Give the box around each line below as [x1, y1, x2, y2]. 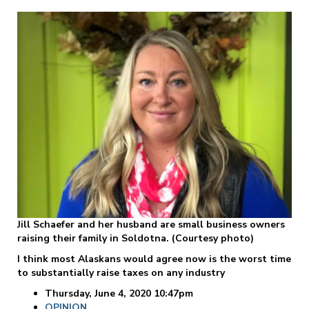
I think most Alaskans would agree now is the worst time [17, 252, 291, 266]
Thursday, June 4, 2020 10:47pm [45, 286, 193, 300]
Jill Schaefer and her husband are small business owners [17, 217, 285, 231]
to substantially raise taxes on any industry [17, 266, 225, 279]
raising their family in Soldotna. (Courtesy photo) [17, 231, 254, 245]
